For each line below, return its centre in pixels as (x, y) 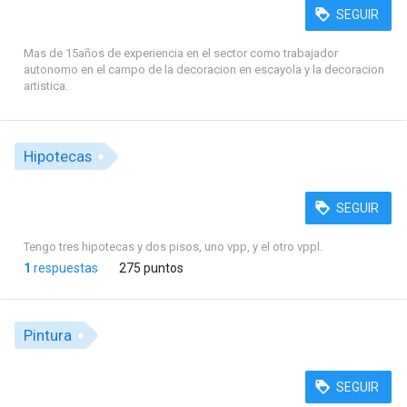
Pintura (47, 335)
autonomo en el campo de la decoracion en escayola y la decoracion (203, 69)
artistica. (45, 86)
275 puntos (151, 268)
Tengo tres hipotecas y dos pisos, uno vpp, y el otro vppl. (173, 247)
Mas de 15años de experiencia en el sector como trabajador (180, 53)
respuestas (64, 268)
